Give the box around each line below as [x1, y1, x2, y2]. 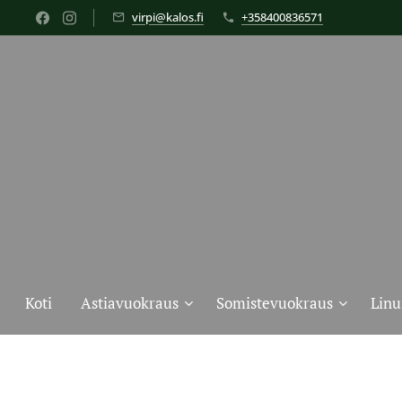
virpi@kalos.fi [132, 8, 204, 25]
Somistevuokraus [216, 293, 333, 313]
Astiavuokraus [81, 293, 179, 313]
